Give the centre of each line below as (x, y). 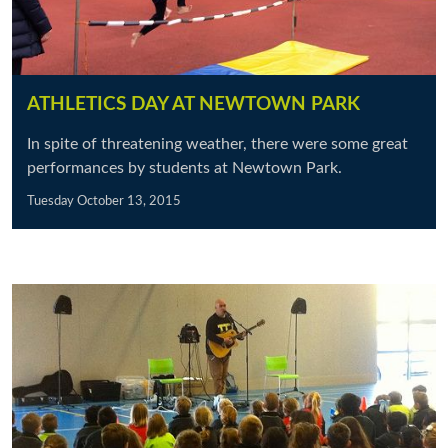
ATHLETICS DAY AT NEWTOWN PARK (196, 104)
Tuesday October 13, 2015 (104, 201)
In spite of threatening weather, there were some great (217, 144)
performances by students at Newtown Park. (184, 168)
